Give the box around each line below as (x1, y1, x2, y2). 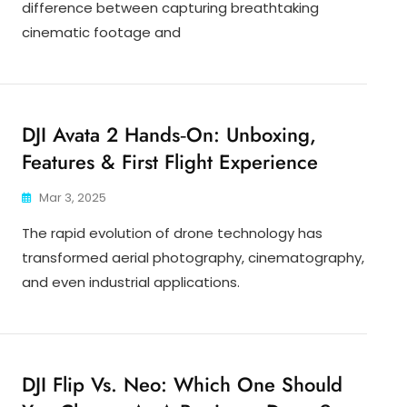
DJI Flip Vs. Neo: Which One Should (22, 370, 342, 400)
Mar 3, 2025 (39, 189, 106, 207)
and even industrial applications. (22, 273, 240, 293)
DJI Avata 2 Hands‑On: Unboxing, (22, 120, 316, 150)
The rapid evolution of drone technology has (22, 223, 323, 243)
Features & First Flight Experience (22, 147, 318, 177)
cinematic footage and (22, 23, 181, 43)
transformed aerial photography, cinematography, (22, 248, 364, 268)
